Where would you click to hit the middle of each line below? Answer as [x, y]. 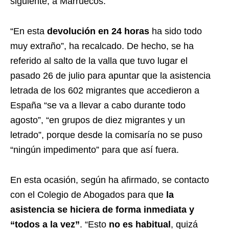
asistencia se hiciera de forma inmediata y [102, 209]
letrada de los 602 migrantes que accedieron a [105, 90]
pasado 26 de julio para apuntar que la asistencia [110, 75]
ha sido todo [176, 31]
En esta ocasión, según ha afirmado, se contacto [110, 180]
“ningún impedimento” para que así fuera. [95, 150]
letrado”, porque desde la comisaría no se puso [106, 135]
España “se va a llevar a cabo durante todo [98, 105]
